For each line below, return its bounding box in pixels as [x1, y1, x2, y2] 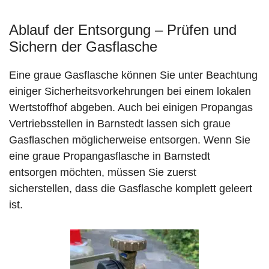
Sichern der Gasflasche [9, 38, 157, 55]
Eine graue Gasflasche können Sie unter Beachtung [9, 69, 258, 82]
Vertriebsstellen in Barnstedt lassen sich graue [9, 118, 231, 130]
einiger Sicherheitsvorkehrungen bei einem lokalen [9, 85, 251, 98]
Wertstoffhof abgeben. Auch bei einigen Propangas [9, 101, 253, 114]
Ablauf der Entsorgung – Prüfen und [9, 22, 237, 38]
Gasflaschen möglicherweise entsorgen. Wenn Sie [9, 134, 250, 147]
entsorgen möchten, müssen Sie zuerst [9, 166, 196, 179]
